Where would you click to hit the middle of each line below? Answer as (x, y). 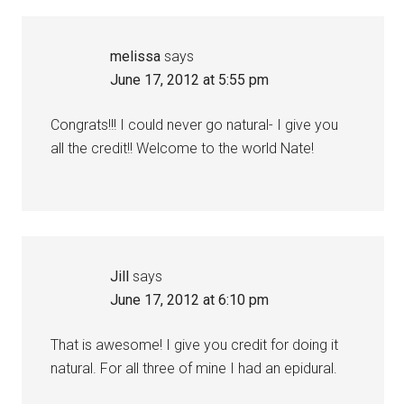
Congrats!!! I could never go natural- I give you (195, 125)
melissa (136, 56)
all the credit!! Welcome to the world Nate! (183, 148)
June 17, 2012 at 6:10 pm (190, 300)
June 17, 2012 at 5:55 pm (190, 80)
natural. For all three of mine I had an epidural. (194, 368)
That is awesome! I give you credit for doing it (195, 345)
